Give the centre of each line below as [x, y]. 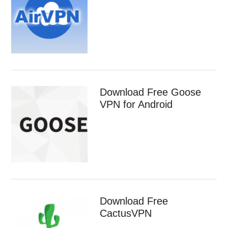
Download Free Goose [151, 92]
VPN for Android [136, 104]
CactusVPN [126, 213]
